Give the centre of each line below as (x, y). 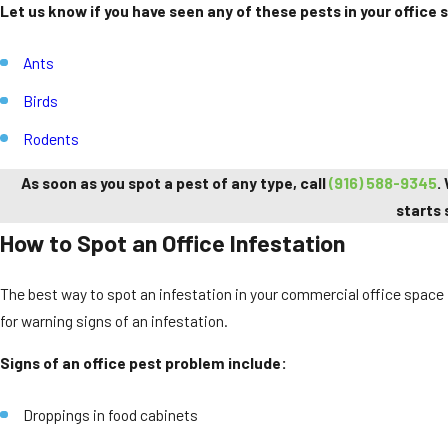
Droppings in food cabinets (111, 415)
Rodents (51, 139)
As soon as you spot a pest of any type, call (174, 183)
